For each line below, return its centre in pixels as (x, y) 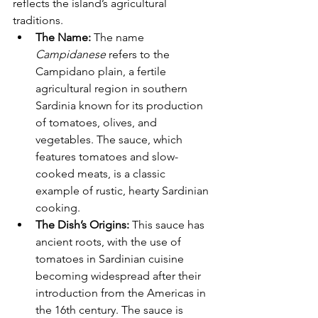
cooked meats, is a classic (102, 174)
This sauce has (168, 225)
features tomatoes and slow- (107, 157)
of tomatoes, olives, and (98, 123)
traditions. (38, 21)
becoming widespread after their (120, 276)
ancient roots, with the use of (110, 242)
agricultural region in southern (113, 89)
